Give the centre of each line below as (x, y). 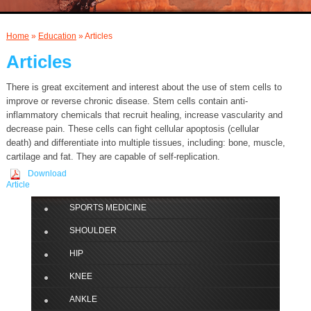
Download (47, 174)
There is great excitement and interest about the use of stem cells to (144, 87)
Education (57, 36)
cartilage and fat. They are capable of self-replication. (113, 157)
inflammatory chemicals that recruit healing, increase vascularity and (144, 115)
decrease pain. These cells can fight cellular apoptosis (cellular (132, 129)
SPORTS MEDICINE (108, 208)
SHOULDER (93, 231)
